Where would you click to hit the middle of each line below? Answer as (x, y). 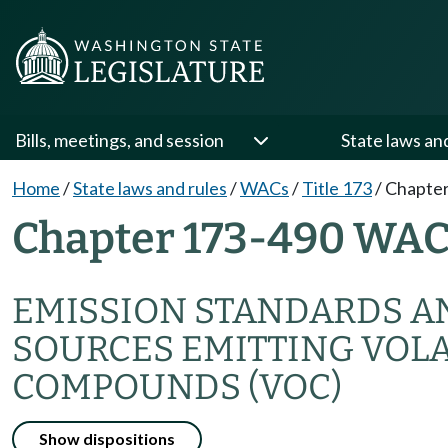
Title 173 (337, 188)
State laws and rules (150, 188)
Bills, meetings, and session (119, 140)
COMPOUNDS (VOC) (177, 387)
